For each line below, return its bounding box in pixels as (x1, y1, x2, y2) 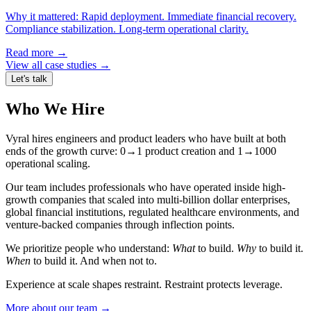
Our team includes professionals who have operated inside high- (6, 181, 285, 194)
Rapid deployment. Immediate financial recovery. (81, 10, 296, 23)
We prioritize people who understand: (6, 242, 172, 255)
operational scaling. (6, 158, 90, 170)
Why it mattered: (6, 10, 81, 23)
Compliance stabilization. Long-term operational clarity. (6, 23, 249, 35)
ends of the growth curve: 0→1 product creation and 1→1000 (6, 145, 276, 158)
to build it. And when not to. (31, 255, 157, 267)
